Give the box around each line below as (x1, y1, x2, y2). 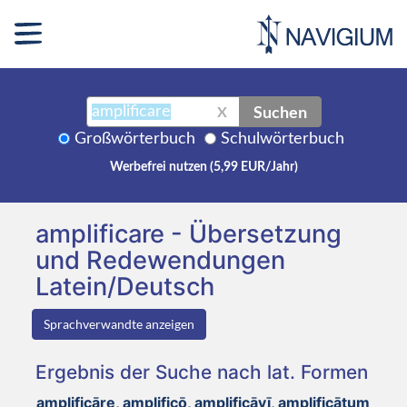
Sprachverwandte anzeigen (44, 315, 194, 332)
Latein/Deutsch (35, 271, 214, 302)
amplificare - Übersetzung (35, 218, 342, 249)
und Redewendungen (35, 244, 285, 275)
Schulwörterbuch (221, 130, 344, 147)
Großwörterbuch (74, 130, 195, 147)
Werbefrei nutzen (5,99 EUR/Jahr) (109, 160, 298, 174)
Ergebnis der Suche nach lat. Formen (35, 360, 368, 383)
